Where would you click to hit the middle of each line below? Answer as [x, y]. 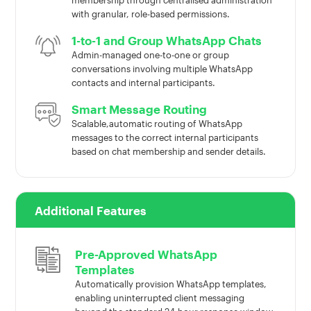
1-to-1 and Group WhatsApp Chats [167, 41]
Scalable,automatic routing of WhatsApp [157, 124]
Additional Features [91, 210]
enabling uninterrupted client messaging [160, 298]
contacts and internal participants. [144, 83]
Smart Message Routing [140, 109]
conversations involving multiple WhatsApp [162, 69]
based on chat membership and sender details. [169, 152]
